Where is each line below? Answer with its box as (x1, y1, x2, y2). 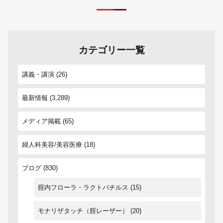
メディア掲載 (22, 117, 61, 125)
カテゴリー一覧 (78, 44, 145, 55)
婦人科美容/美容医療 (22, 140, 82, 148)
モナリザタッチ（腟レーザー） (38, 207, 128, 215)
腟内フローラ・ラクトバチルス (38, 183, 128, 191)
